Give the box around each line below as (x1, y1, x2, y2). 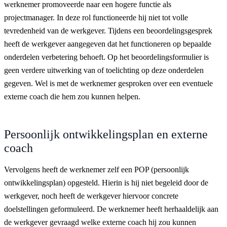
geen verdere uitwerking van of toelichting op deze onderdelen (4, 65, 204, 74)
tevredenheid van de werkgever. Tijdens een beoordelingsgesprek (4, 26, 212, 35)
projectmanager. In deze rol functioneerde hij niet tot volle (4, 13, 188, 22)
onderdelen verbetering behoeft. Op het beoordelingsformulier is (4, 52, 209, 61)
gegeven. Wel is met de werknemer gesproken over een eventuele (4, 79, 213, 88)
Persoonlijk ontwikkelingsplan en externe (4, 127, 208, 141)
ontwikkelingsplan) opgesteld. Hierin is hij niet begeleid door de (4, 178, 208, 187)
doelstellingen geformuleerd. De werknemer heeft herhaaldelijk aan (4, 204, 218, 213)
